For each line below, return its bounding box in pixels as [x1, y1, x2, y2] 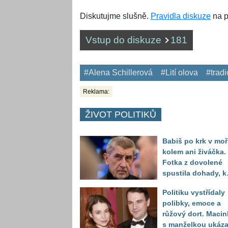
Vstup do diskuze [85, 35, 164, 46]
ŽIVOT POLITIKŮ [85, 109, 156, 120]
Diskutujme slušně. [80, 12, 151, 21]
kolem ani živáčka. [162, 148, 226, 156]
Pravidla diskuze [151, 12, 211, 21]
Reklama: [83, 88, 109, 96]
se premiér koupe [162, 180, 222, 188]
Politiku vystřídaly [162, 188, 225, 197]
